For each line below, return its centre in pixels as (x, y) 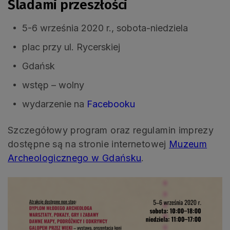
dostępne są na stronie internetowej (88, 144)
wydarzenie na (54, 104)
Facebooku (111, 104)
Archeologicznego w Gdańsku (75, 158)
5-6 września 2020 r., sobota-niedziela (105, 28)
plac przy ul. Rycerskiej (71, 47)
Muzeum (188, 144)
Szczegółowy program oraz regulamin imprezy (111, 130)
